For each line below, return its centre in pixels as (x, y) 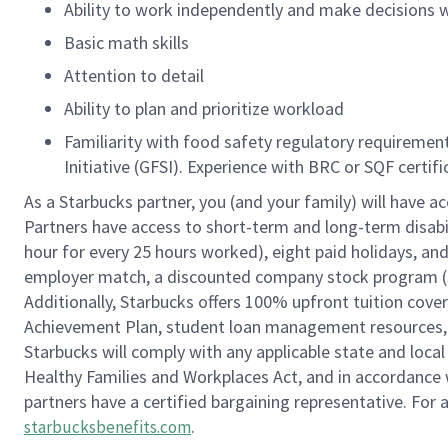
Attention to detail (134, 75)
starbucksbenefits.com (107, 427)
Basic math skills (126, 42)
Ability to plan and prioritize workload (204, 108)
